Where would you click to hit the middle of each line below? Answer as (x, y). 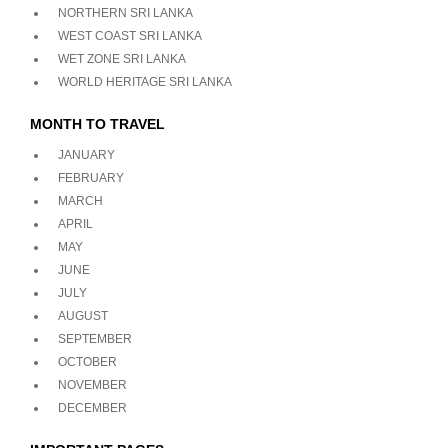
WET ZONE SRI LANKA (122, 59)
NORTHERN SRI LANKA (125, 13)
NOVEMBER (92, 385)
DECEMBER (92, 408)
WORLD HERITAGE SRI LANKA (145, 82)
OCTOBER (87, 362)
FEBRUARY (91, 178)
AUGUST (83, 316)
